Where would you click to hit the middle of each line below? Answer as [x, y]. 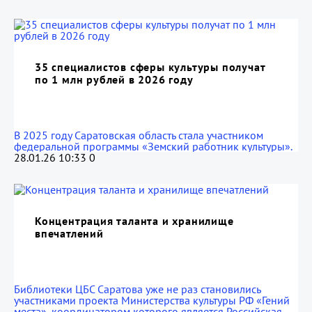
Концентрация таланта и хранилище [134, 221]
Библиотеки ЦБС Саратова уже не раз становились [137, 289]
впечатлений [69, 233]
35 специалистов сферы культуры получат [150, 67]
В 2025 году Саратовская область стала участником [139, 135]
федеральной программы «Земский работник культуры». [153, 146]
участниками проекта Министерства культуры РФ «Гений [152, 300]
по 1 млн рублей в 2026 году [114, 79]
